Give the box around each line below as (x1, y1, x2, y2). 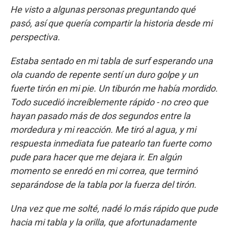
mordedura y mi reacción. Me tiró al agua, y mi (10, 124, 196, 135)
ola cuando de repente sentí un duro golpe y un (10, 69, 198, 80)
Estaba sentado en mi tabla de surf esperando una (10, 55, 213, 67)
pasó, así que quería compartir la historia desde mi (10, 18, 212, 29)
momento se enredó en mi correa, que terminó (10, 165, 197, 177)
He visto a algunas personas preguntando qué (10, 4, 195, 15)
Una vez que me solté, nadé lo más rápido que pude (10, 203, 218, 214)
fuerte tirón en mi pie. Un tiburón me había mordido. (10, 83, 218, 94)
